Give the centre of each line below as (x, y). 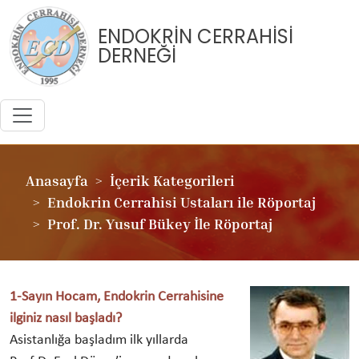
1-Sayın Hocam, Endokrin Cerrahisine (117, 297)
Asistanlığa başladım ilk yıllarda (99, 340)
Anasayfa (57, 180)
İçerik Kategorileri (172, 180)
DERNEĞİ (137, 56)
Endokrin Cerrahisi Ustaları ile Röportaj (182, 202)
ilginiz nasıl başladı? (66, 319)
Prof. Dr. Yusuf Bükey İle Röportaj (160, 224)
